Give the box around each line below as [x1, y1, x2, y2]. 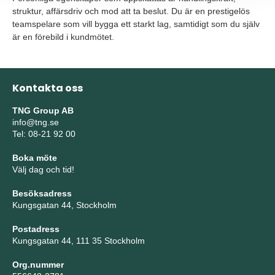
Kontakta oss [12, 81, 83, 95]
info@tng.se [12, 117, 59, 127]
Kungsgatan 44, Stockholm [12, 200, 117, 210]
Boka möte [12, 153, 57, 163]
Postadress [12, 224, 60, 234]
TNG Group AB [12, 106, 74, 115]
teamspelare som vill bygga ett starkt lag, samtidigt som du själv [12, 19, 260, 29]
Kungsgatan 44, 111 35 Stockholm [12, 236, 145, 246]
